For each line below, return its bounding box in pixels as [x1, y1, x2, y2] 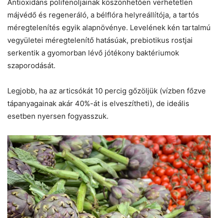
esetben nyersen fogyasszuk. [7, 111, 109, 121]
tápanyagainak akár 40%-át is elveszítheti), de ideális [7, 99, 189, 109]
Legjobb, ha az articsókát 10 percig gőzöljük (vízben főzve [7, 86, 206, 96]
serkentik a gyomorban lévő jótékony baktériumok [7, 48, 179, 58]
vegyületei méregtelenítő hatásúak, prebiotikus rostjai [7, 36, 193, 45]
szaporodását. [7, 61, 55, 71]
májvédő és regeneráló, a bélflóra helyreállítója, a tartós [7, 10, 199, 20]
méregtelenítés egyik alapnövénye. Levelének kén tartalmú [7, 23, 211, 33]
